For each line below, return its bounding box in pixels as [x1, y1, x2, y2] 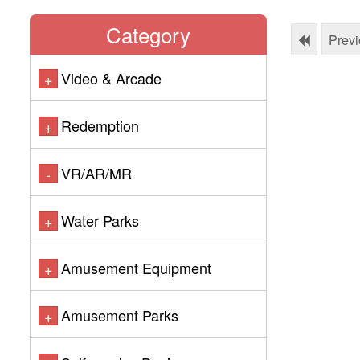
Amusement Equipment [61, 257, 211, 278]
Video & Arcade [61, 67, 162, 88]
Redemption [61, 115, 139, 136]
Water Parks [61, 210, 139, 231]
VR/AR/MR [61, 162, 132, 183]
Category [106, 19, 190, 49]
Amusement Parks [61, 305, 178, 325]
